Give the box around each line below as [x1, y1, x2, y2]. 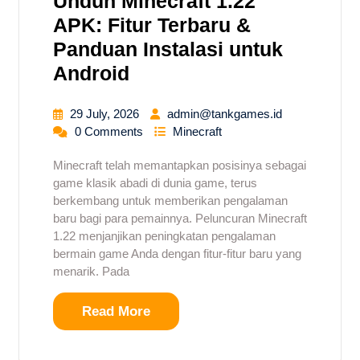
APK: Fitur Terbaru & [53, 13, 251, 36]
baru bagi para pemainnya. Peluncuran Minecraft [53, 211, 307, 225]
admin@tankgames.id [167, 106, 282, 121]
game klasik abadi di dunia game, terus [53, 175, 257, 190]
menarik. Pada [53, 264, 129, 278]
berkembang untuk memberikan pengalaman [53, 193, 288, 207]
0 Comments [75, 124, 146, 138]
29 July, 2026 [70, 106, 142, 121]
